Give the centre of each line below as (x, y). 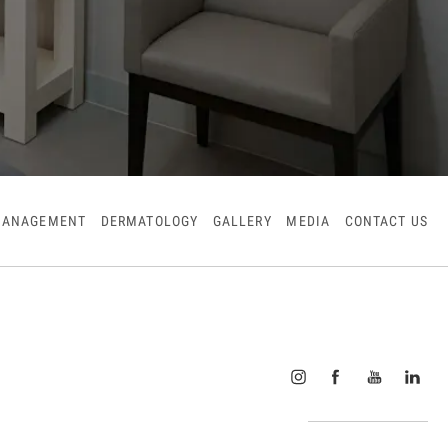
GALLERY (242, 221)
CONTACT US (386, 221)
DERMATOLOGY (149, 221)
